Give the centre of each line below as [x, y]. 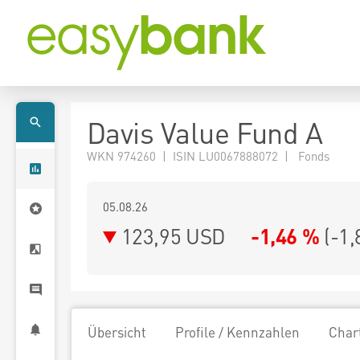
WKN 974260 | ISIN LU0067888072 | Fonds [208, 156]
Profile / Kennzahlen [237, 332]
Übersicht [117, 332]
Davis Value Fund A [205, 133]
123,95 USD [173, 236]
